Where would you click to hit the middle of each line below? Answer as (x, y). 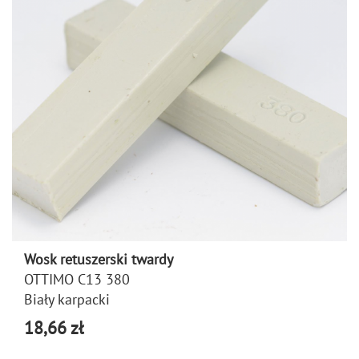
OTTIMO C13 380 (77, 279)
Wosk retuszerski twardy (99, 259)
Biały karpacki (67, 299)
